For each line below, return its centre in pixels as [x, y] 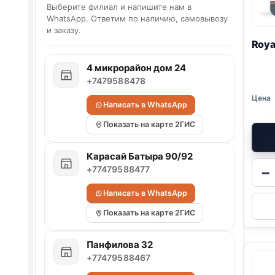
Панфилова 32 [119, 244]
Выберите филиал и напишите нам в [119, 6]
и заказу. [64, 30]
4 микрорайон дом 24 [136, 68]
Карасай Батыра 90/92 [139, 156]
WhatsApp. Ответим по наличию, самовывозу [137, 18]
